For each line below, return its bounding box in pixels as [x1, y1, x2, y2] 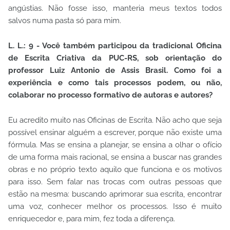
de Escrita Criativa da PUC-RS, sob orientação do [8, 53, 222, 63]
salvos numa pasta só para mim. [8, 16, 123, 26]
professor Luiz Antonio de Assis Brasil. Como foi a [8, 66, 222, 75]
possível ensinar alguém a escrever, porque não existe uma [8, 128, 222, 138]
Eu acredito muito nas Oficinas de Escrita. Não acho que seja [8, 116, 222, 125]
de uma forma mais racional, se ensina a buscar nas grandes [8, 152, 222, 162]
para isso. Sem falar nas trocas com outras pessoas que [8, 177, 222, 187]
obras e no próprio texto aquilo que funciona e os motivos [8, 165, 222, 175]
